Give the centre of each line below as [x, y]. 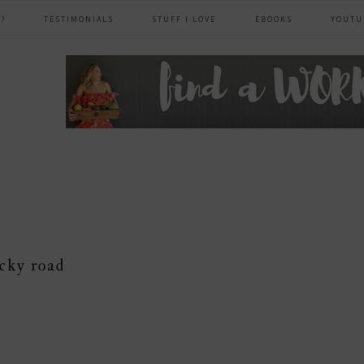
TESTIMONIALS [79, 19]
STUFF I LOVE [184, 19]
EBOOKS [273, 19]
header [102, 72]
